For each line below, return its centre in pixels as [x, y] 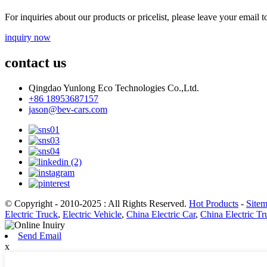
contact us [35, 63]
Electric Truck [31, 215]
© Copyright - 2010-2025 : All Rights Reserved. [97, 204]
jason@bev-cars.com [68, 110]
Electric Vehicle [92, 215]
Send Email [40, 236]
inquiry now [28, 38]
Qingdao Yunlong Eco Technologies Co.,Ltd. [114, 88]
